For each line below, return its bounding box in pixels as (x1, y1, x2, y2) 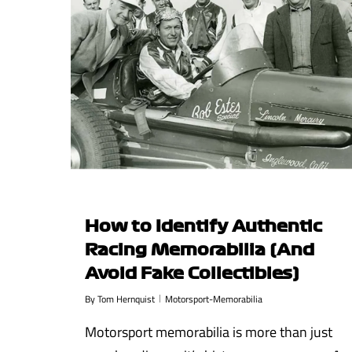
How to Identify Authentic (85, 215, 322, 235)
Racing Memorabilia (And (85, 239, 314, 258)
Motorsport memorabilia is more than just (85, 321, 332, 343)
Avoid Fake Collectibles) (85, 262, 299, 282)
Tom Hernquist (97, 291, 155, 306)
